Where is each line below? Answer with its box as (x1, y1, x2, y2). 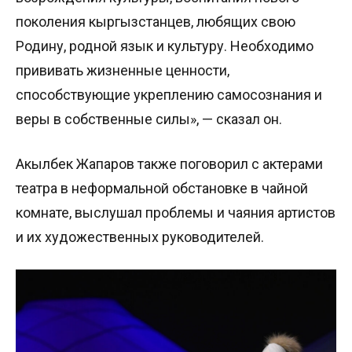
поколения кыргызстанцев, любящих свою (16, 13, 295, 31)
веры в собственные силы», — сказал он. (16, 111, 282, 128)
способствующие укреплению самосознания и (16, 86, 322, 104)
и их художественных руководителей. (16, 229, 264, 246)
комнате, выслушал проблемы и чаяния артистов (16, 204, 335, 222)
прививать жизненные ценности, (16, 62, 229, 79)
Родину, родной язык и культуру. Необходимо (16, 38, 313, 55)
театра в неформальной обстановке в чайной (16, 180, 308, 197)
